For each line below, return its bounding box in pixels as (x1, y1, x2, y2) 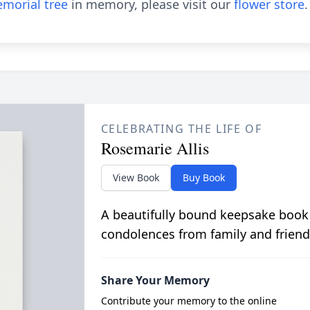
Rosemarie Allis (100, 137, 209, 159)
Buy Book (182, 171, 225, 184)
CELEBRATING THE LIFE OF (100, 121, 262, 136)
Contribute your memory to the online (100, 294, 277, 307)
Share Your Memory (100, 273, 210, 288)
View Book (112, 171, 159, 184)
